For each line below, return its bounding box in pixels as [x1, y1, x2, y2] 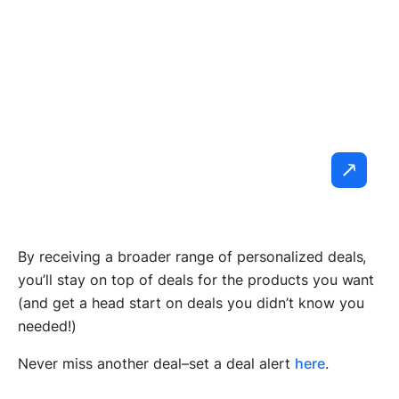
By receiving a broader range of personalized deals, [18, 247, 367, 265]
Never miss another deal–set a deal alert [18, 354, 295, 372]
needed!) [18, 316, 77, 335]
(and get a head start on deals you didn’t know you [18, 293, 364, 312]
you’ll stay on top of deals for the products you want [18, 270, 375, 289]
